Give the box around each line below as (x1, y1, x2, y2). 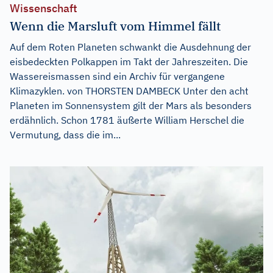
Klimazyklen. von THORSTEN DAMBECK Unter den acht (10, 85, 249, 97)
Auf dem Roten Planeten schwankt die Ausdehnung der (10, 41, 251, 54)
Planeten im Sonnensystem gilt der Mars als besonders (10, 99, 252, 112)
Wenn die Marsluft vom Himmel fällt (10, 18, 221, 35)
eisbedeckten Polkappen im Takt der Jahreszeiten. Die (10, 55, 248, 68)
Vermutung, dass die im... (10, 129, 121, 141)
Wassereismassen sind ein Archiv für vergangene (10, 70, 225, 83)
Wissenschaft (10, 1, 77, 16)
